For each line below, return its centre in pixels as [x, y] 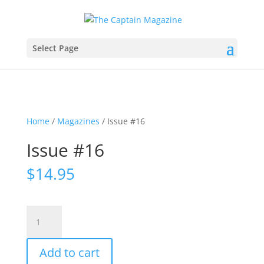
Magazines [78, 121]
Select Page [55, 48]
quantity [42, 239]
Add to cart [69, 253]
